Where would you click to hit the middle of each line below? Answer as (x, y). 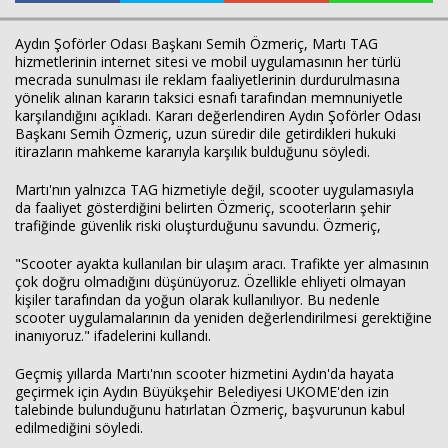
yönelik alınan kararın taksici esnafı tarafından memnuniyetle (209, 97)
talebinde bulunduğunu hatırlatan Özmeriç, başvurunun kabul (210, 409)
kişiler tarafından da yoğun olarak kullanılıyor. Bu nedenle (197, 299)
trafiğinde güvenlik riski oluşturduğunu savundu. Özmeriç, (198, 225)
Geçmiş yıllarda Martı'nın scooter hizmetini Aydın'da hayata (204, 373)
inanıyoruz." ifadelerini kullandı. (113, 335)
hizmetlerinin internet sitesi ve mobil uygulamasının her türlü (208, 61)
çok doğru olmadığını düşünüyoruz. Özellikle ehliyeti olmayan (210, 281)
